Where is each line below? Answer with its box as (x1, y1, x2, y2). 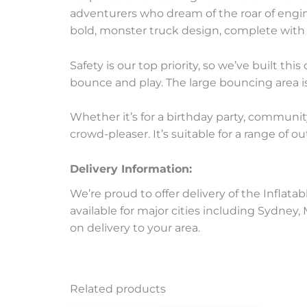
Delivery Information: (70, 162, 192, 175)
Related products (70, 282, 166, 295)
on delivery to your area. (70, 221, 200, 234)
